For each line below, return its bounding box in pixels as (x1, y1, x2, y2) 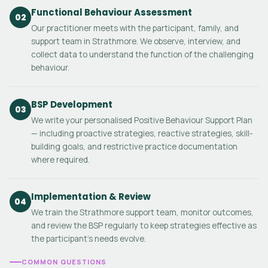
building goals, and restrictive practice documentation (31, 141, 237, 152)
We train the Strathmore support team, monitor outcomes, (31, 207, 254, 218)
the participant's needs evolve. (31, 233, 146, 244)
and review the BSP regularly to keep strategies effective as (31, 220, 257, 231)
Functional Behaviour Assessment (31, 6, 192, 19)
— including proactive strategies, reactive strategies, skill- (31, 128, 253, 139)
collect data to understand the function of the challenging (31, 49, 254, 60)
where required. (31, 154, 90, 165)
